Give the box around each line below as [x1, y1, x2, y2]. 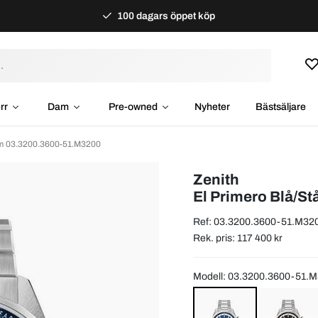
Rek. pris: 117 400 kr [193, 232, 283, 243]
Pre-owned [108, 102, 158, 112]
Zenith [193, 171, 239, 187]
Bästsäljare [255, 102, 306, 112]
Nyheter [194, 102, 230, 112]
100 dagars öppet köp [115, 11, 216, 21]
